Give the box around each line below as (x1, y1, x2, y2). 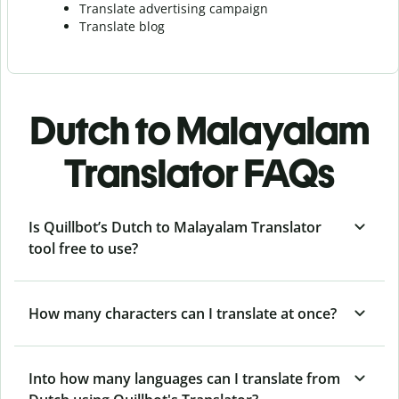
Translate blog (79, 17, 165, 35)
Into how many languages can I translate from (28, 368, 340, 388)
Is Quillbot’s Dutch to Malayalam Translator (28, 216, 322, 237)
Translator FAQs (64, 149, 335, 197)
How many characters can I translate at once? (28, 303, 337, 323)
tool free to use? (28, 238, 138, 258)
